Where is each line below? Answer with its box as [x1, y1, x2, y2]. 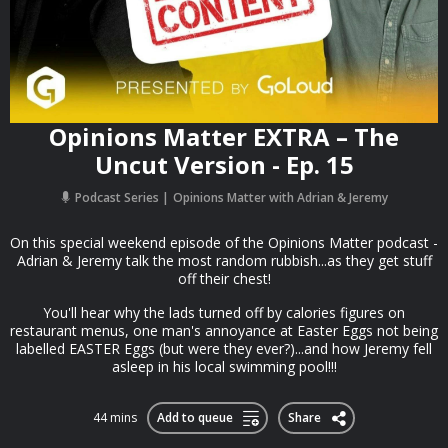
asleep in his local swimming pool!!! [111, 357, 337, 376]
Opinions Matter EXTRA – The [49, 120, 399, 153]
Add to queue [156, 409, 233, 426]
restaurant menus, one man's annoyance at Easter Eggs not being [10, 321, 438, 340]
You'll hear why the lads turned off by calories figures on [43, 303, 405, 322]
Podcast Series [72, 189, 162, 206]
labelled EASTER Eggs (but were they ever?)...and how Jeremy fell [16, 339, 432, 358]
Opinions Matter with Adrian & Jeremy [173, 189, 388, 206]
